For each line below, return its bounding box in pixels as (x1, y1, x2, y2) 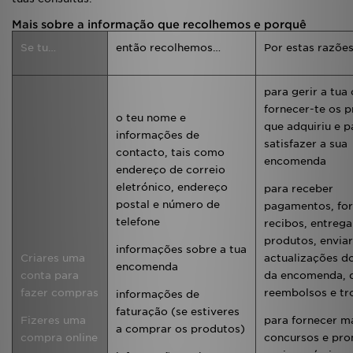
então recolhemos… (116, 42, 221, 54)
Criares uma (20, 252, 85, 264)
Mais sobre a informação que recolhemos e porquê (12, 18, 307, 31)
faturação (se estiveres (116, 306, 240, 318)
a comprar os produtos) (116, 323, 245, 335)
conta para (20, 269, 79, 281)
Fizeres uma (20, 314, 86, 326)
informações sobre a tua (116, 243, 247, 255)
